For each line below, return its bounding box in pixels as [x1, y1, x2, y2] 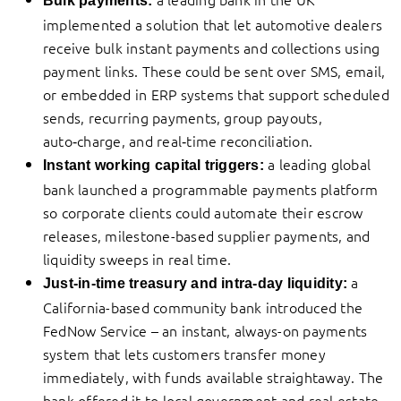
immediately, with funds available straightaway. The [43, 367, 384, 388]
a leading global [263, 154, 371, 175]
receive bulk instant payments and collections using [43, 38, 380, 58]
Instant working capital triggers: [43, 158, 264, 174]
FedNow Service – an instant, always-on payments [43, 320, 368, 341]
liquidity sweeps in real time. [43, 249, 232, 269]
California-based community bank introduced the [43, 297, 363, 318]
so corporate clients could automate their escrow [43, 202, 363, 223]
